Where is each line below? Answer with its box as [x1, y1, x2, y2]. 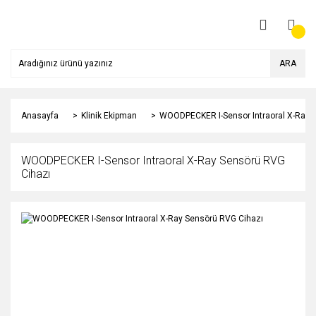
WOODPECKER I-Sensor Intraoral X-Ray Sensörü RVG [21, 154, 285, 167]
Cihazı [21, 167, 50, 181]
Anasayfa [21, 111, 59, 121]
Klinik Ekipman [81, 111, 137, 121]
